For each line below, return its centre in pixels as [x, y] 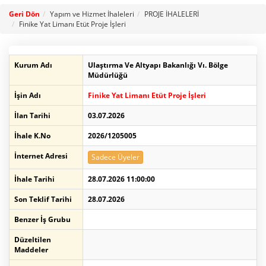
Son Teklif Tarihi [43, 199]
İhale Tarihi [34, 179]
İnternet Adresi [41, 156]
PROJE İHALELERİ [172, 14]
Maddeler [31, 250]
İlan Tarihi [32, 116]
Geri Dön [24, 14]
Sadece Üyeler [115, 157]
